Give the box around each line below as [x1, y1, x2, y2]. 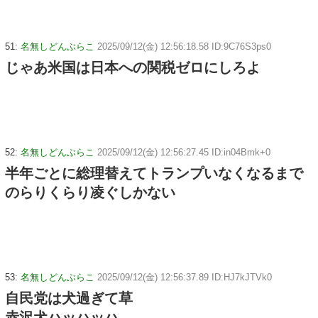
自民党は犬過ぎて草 [5, 290, 133, 306]
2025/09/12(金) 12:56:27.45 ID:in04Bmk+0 [97, 147, 270, 158]
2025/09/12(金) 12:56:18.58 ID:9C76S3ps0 [97, 41, 271, 53]
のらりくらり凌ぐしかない [5, 185, 175, 201]
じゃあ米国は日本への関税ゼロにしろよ [5, 60, 261, 76]
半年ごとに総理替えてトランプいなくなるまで [5, 165, 303, 182]
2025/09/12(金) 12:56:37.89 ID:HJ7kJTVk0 [97, 271, 272, 283]
